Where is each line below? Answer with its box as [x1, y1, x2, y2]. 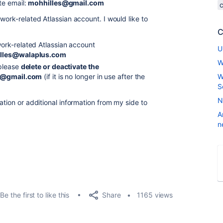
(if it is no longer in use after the [42, 72, 145, 81]
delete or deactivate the [20, 62, 99, 71]
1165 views [137, 191, 173, 199]
